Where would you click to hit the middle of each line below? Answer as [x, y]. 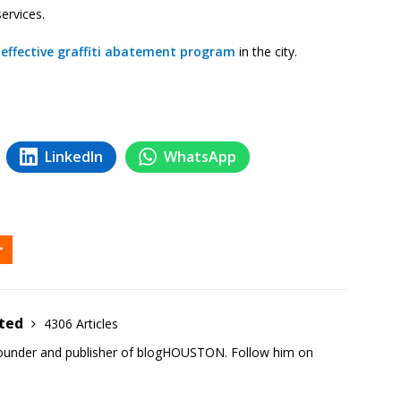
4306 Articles [81, 323]
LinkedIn [74, 156]
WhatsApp [200, 156]
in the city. [266, 51]
